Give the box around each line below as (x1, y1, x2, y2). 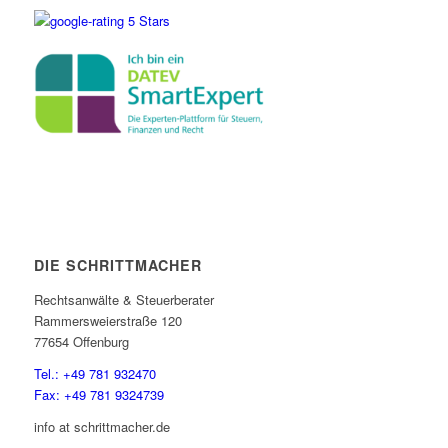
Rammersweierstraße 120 (33, 310, 182, 330)
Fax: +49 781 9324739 (33, 384, 164, 404)
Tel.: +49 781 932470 (33, 363, 156, 383)
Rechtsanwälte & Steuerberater (33, 289, 214, 309)
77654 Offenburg (33, 331, 129, 351)
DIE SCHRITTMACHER (33, 255, 202, 276)
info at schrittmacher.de (33, 416, 170, 436)
